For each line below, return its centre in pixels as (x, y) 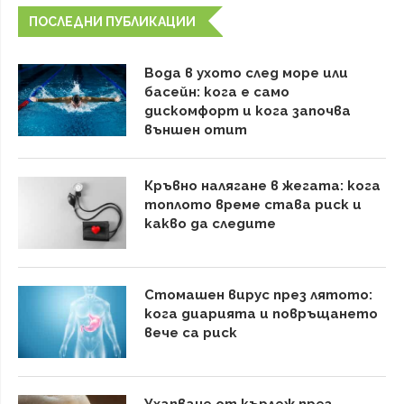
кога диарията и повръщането (261, 314)
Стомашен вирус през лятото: (258, 295)
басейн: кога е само (217, 92)
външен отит (196, 130)
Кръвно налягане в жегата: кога (262, 186)
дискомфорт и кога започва (248, 111)
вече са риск (191, 333)
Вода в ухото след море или (246, 73)
